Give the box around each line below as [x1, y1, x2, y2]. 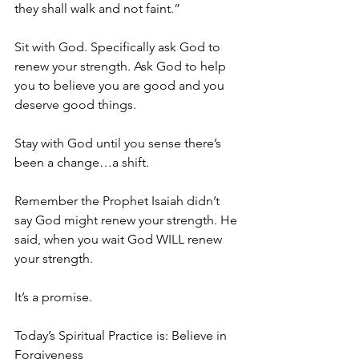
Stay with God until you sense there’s [14, 135, 224, 151]
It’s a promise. [14, 289, 92, 305]
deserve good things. [14, 97, 136, 112]
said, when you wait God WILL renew [14, 232, 225, 247]
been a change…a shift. [14, 155, 149, 170]
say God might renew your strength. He [14, 212, 240, 228]
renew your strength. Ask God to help [14, 58, 229, 74]
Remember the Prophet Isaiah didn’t [14, 193, 223, 208]
